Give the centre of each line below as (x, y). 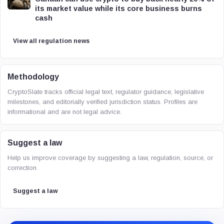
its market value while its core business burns (118, 8)
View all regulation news (51, 41)
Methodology (33, 77)
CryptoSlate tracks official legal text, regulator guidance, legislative (106, 92)
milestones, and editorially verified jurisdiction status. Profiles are (102, 102)
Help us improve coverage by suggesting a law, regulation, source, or (110, 158)
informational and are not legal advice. (64, 112)
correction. (23, 168)
